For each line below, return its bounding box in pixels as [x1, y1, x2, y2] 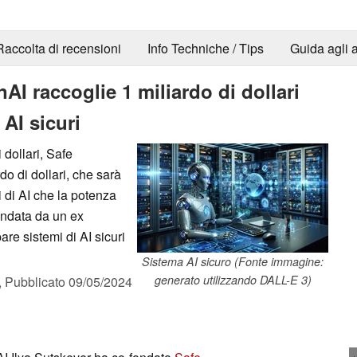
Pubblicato [5, 272, 69, 291]
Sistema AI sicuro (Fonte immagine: [142, 253, 324, 269]
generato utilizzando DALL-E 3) [154, 271, 312, 288]
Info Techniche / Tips [147, 39, 264, 58]
